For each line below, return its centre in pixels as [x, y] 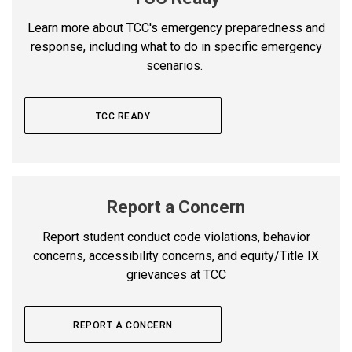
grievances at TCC [176, 275]
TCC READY [123, 117]
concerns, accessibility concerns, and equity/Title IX [176, 256]
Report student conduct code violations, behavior [176, 237]
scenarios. [176, 66]
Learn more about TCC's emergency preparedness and [176, 28]
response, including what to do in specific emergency [176, 47]
